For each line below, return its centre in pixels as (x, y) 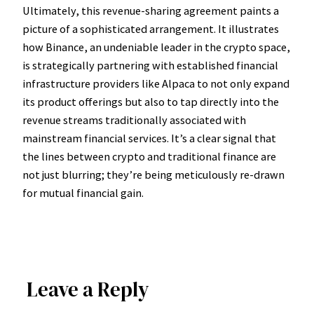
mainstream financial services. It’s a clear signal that (149, 138)
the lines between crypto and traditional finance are (149, 156)
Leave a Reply (88, 290)
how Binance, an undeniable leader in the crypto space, (156, 47)
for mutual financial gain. (83, 192)
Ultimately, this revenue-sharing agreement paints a (151, 10)
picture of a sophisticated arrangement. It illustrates (151, 28)
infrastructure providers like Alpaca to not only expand (156, 83)
